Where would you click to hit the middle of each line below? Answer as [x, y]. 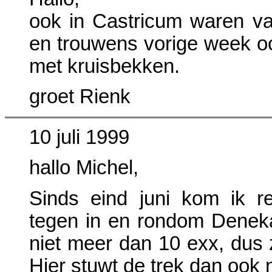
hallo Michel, [84, 168]
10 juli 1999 [79, 138]
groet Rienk [80, 97]
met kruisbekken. [104, 66]
